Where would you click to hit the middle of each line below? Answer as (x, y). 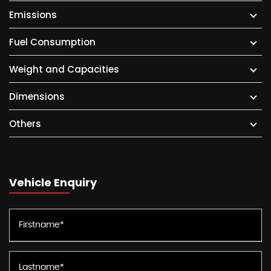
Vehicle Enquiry (53, 183)
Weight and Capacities (64, 70)
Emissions (33, 15)
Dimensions (37, 97)
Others (25, 124)
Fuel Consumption (52, 42)
